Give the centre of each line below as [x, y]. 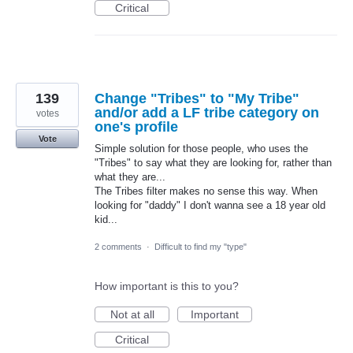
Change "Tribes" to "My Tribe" [197, 98]
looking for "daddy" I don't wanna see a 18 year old [210, 205]
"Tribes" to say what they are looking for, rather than [213, 162]
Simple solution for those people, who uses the [201, 148]
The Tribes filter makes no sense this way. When [206, 191]
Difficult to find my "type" [201, 246]
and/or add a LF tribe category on [207, 112]
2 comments [118, 246]
